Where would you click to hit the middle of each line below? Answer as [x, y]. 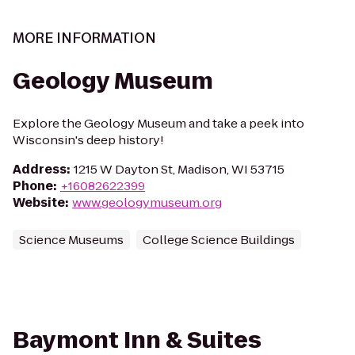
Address [40, 169]
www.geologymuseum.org [147, 202]
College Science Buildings [219, 240]
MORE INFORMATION [84, 38]
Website [39, 202]
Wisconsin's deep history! [88, 140]
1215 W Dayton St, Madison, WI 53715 [179, 169]
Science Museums [71, 240]
